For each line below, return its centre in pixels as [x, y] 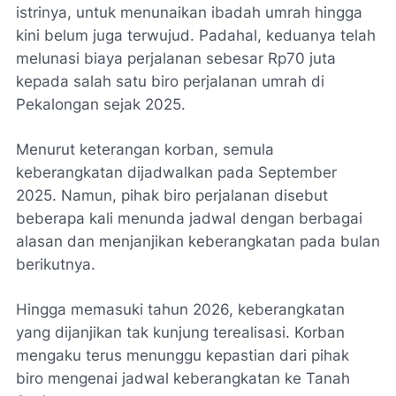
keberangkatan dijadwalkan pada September [176, 172]
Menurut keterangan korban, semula [145, 149]
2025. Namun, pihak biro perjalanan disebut [172, 195]
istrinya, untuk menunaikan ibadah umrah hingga [189, 12]
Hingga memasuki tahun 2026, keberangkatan [180, 309]
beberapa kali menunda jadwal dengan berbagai [189, 218]
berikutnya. [56, 264]
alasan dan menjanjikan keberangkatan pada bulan [198, 241]
